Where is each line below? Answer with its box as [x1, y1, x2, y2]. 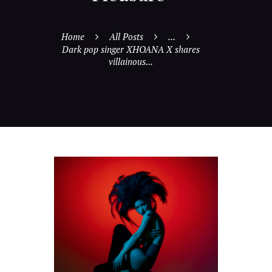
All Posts [109, 30, 144, 43]
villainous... [109, 55, 154, 68]
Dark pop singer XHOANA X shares [62, 43, 200, 56]
